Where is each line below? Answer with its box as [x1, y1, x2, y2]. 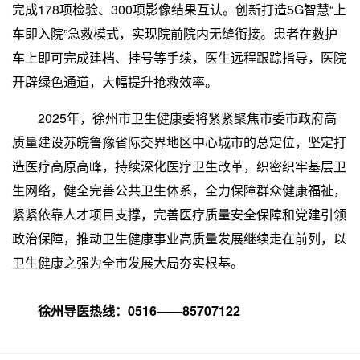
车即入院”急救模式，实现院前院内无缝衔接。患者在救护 [12, 23, 337, 43]
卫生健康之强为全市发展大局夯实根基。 [12, 252, 243, 272]
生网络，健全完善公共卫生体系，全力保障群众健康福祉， [12, 180, 346, 199]
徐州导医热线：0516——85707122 [35, 301, 240, 320]
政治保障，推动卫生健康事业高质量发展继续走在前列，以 [12, 228, 346, 247]
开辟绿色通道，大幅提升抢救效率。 [12, 72, 218, 91]
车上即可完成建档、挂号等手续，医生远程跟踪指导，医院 [12, 47, 346, 67]
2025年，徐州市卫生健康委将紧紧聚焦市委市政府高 [12, 108, 337, 127]
